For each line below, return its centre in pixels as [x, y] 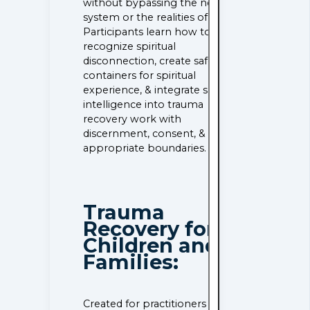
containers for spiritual [140, 75]
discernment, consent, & [145, 134]
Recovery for [149, 229]
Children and [151, 246]
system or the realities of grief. [159, 17]
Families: [131, 262]
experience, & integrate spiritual [163, 90]
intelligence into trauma [144, 104]
